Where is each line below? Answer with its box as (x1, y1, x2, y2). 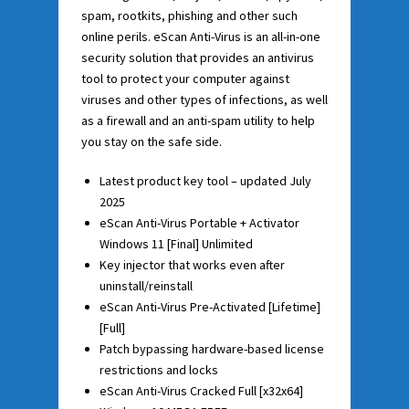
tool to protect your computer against (81, 69, 289, 87)
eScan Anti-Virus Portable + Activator (100, 214, 299, 231)
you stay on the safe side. (81, 132, 222, 150)
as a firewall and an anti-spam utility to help (81, 111, 315, 129)
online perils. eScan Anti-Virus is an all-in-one (81, 27, 320, 45)
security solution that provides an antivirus (81, 48, 314, 66)
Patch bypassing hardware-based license (100, 340, 324, 357)
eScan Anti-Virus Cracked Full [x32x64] (100, 382, 303, 399)
